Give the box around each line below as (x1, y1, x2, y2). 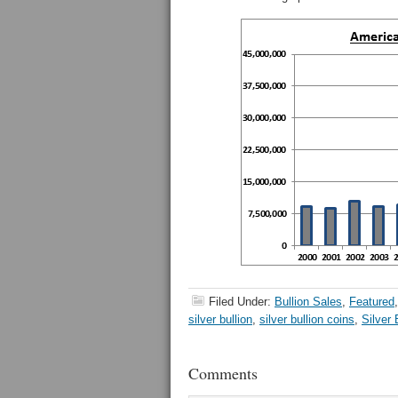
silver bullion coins (259, 313, 354, 326)
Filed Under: (209, 295, 275, 308)
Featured (349, 295, 394, 308)
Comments (188, 362, 258, 384)
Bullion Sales (275, 295, 342, 308)
